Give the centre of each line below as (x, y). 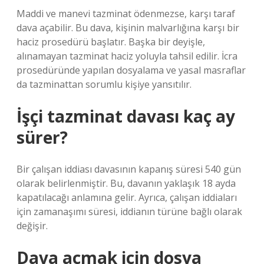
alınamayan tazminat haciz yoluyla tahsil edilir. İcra (127, 56)
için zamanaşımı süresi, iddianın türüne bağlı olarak (129, 212)
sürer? (42, 137)
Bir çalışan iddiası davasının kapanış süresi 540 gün (129, 169)
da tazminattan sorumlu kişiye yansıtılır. (104, 84)
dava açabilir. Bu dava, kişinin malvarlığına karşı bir (128, 28)
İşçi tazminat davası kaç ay (126, 116)
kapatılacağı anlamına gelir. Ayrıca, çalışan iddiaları (127, 197)
